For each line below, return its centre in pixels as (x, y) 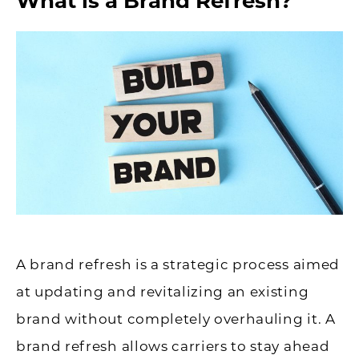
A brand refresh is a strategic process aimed (178, 265)
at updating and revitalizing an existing (163, 292)
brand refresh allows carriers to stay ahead (173, 347)
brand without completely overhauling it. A (176, 319)
